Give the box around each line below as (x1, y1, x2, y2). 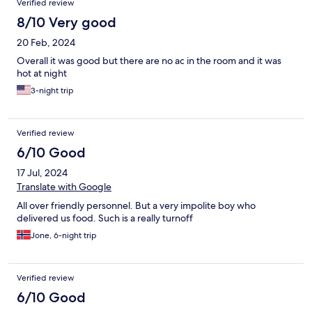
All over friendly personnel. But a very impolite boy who (17, 199, 256, 212)
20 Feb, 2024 (17, 36, 75, 49)
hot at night (17, 67, 67, 80)
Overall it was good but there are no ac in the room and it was (17, 54, 281, 68)
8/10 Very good (17, 14, 116, 31)
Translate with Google (17, 180, 111, 194)
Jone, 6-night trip (31, 230, 97, 242)
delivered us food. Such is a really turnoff (17, 212, 193, 225)
